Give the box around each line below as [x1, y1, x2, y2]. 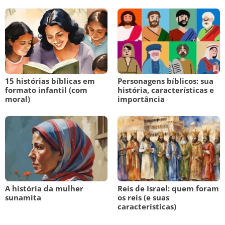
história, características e [118, 85, 214, 95]
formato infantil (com [5, 85, 87, 95]
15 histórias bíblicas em [5, 76, 95, 86]
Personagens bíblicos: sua [118, 76, 213, 86]
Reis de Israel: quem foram [118, 183, 219, 193]
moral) [5, 94, 30, 104]
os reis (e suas [118, 192, 169, 202]
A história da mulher [5, 183, 83, 193]
